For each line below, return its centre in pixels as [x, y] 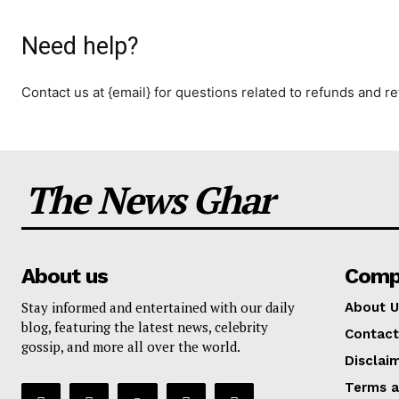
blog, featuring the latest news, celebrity [145, 327]
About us [65, 276]
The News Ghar [149, 199]
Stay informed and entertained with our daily [158, 307]
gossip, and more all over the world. [131, 346]
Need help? [80, 46]
